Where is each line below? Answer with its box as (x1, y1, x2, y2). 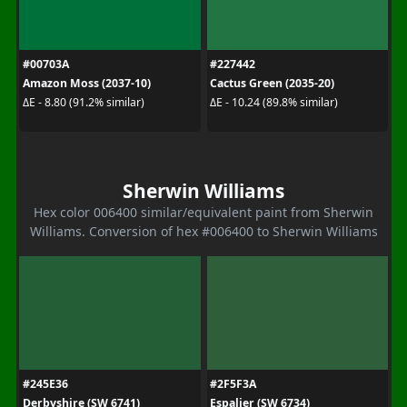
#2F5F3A (210, 375, 256, 392)
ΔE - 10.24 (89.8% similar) (210, 94, 338, 110)
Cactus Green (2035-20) (210, 74, 334, 91)
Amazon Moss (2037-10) (22, 74, 151, 91)
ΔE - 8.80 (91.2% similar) (22, 94, 144, 110)
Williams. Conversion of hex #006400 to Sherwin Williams (29, 222, 378, 240)
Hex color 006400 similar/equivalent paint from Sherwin (34, 203, 373, 221)
